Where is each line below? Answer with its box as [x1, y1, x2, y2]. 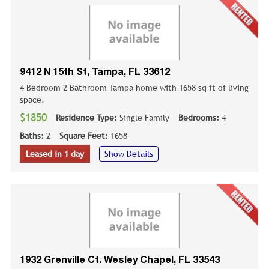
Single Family [119, 113, 169, 123]
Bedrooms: [178, 113, 222, 123]
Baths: [20, 131, 46, 141]
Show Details [104, 149, 153, 159]
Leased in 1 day [26, 149, 84, 159]
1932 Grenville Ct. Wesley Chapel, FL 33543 [20, 256, 220, 265]
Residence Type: [56, 113, 119, 123]
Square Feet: [59, 131, 110, 141]
